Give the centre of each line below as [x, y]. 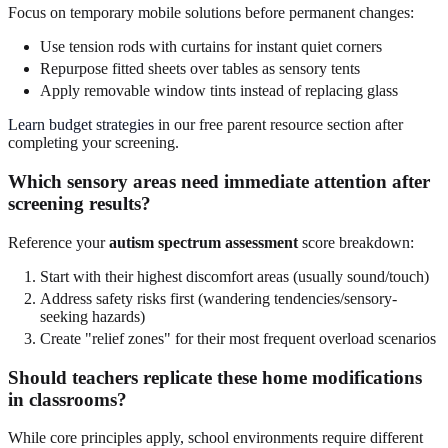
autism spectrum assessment [203, 242]
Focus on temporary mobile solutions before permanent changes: [211, 13]
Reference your [58, 242]
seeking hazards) [92, 316]
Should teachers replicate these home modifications [215, 377]
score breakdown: [356, 242]
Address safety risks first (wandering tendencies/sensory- [218, 298]
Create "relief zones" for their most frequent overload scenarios [238, 338]
